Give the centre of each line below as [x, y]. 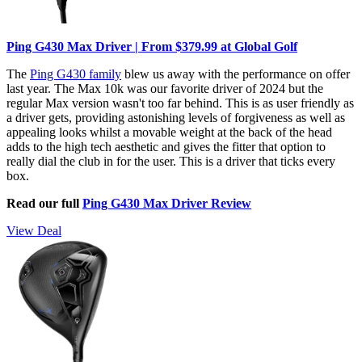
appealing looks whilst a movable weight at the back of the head [169, 132]
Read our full [44, 203]
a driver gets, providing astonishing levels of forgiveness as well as [176, 117]
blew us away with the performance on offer [236, 74]
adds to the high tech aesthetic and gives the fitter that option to [166, 146]
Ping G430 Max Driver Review [167, 203]
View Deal [34, 230]
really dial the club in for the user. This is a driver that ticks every [171, 161]
